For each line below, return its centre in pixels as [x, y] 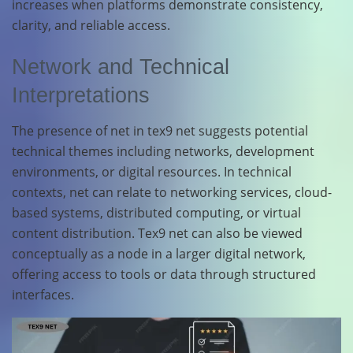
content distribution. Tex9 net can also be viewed [157, 233]
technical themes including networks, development [163, 151]
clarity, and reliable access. [91, 25]
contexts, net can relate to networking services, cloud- [172, 192]
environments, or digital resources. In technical [152, 171]
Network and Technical [121, 67]
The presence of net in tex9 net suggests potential [160, 130]
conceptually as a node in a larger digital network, [159, 253]
